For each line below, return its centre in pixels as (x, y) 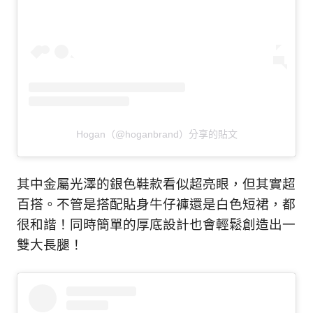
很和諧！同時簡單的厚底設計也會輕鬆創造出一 (156, 225)
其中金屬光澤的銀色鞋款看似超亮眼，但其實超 (156, 184)
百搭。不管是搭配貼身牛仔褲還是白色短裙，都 (156, 204)
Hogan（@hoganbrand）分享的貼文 (156, 134)
